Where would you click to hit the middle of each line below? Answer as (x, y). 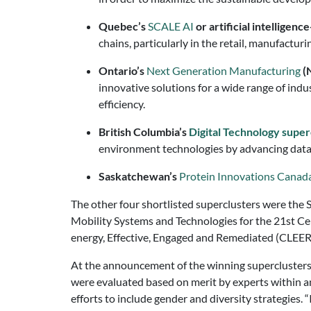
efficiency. (122, 104)
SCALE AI (171, 26)
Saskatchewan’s (139, 176)
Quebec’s (123, 26)
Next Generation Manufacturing (224, 70)
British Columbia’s (144, 132)
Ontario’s (123, 70)
